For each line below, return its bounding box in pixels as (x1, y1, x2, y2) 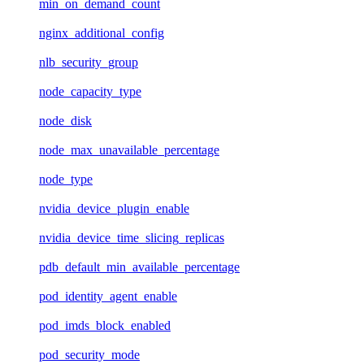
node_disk (39, 113, 92, 128)
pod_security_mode (39, 347, 140, 362)
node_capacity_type (39, 84, 141, 98)
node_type (39, 171, 93, 186)
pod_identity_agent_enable (39, 288, 177, 303)
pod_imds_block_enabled (39, 318, 171, 332)
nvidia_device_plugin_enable (39, 201, 189, 215)
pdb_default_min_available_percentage (39, 259, 240, 274)
